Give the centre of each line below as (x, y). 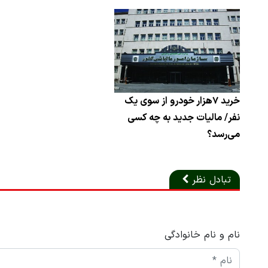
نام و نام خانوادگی (202, 235)
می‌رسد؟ (223, 135)
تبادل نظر (211, 180)
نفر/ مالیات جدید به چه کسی (184, 118)
